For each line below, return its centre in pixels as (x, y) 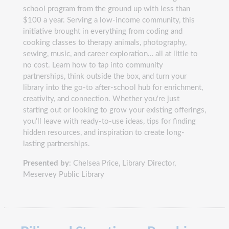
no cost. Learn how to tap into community (93, 65)
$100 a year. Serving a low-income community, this (109, 20)
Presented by (46, 163)
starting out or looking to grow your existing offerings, (114, 110)
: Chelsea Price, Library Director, (122, 163)
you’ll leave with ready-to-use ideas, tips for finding (109, 121)
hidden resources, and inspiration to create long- (104, 132)
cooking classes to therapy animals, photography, (105, 42)
